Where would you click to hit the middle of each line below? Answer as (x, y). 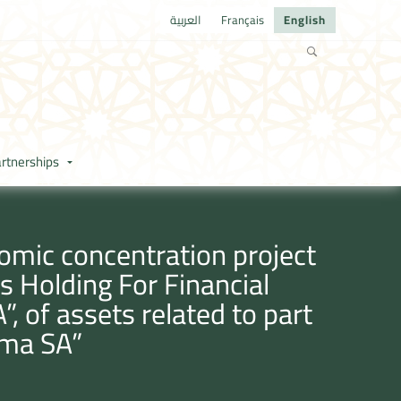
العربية (186, 20)
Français (243, 20)
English (305, 20)
